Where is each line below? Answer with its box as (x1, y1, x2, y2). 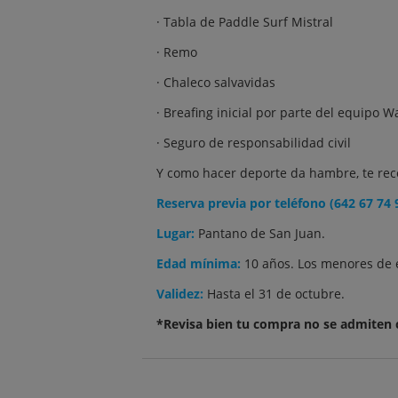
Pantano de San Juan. (198, 225, 325, 242)
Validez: (156, 285, 207, 302)
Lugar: (156, 225, 198, 242)
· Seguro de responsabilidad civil (156, 134, 351, 151)
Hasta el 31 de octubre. (207, 285, 345, 302)
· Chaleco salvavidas (156, 74, 275, 91)
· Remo (156, 44, 197, 60)
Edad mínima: (156, 255, 244, 272)
